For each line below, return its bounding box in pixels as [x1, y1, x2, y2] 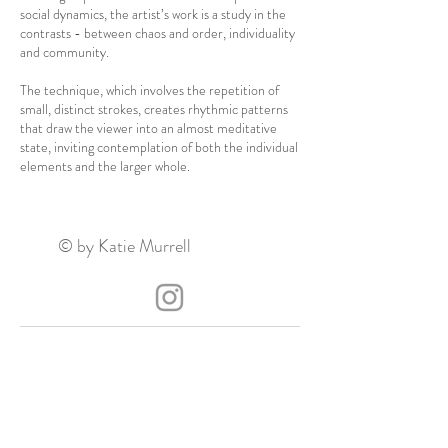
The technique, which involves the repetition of [20, 80, 279, 100]
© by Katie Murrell [58, 233, 191, 259]
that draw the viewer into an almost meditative [20, 118, 277, 138]
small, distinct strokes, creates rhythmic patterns [20, 99, 288, 119]
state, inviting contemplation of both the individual [20, 137, 298, 157]
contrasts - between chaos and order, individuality [20, 23, 295, 43]
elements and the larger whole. [20, 156, 190, 176]
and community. [20, 42, 109, 62]
